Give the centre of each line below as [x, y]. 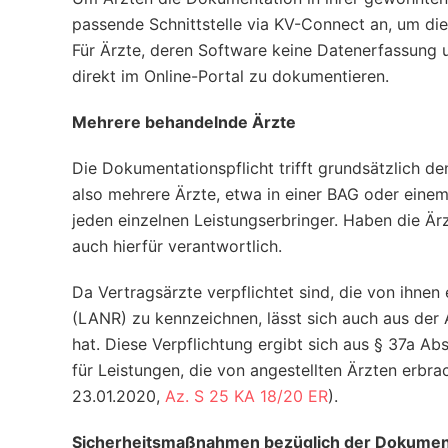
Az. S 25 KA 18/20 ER [246, 396]
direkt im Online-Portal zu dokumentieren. [230, 76]
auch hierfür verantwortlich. [177, 246]
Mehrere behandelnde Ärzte [184, 122]
